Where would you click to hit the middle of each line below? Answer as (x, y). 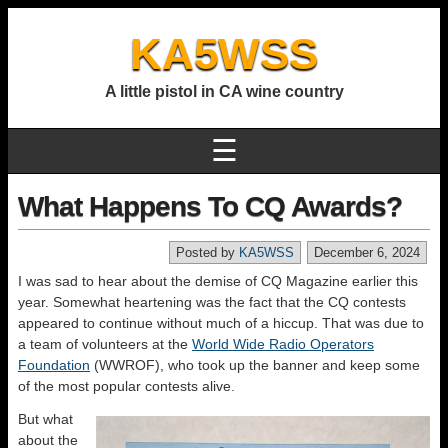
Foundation (54, 365)
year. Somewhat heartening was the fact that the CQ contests (212, 302)
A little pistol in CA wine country (224, 91)
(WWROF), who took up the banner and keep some (255, 365)
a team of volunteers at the (105, 344)
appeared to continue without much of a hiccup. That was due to (221, 323)
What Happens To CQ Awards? (210, 206)
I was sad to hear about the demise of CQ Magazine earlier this (218, 281)
